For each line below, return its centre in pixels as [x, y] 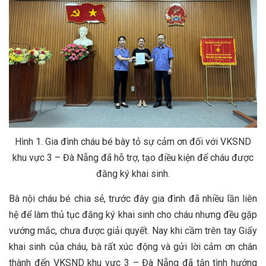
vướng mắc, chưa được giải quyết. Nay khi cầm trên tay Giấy [133, 231]
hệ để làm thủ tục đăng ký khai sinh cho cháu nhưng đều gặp [133, 215]
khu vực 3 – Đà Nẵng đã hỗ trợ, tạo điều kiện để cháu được [133, 158]
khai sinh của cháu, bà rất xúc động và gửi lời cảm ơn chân [133, 247]
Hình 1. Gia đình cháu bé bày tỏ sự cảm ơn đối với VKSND [133, 142]
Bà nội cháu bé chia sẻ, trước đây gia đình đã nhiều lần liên [133, 199]
